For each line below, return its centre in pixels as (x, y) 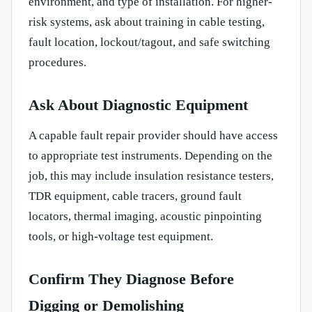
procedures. (57, 62)
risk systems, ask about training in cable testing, (147, 22)
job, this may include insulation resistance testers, (151, 175)
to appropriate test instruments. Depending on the (150, 155)
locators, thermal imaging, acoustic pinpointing (145, 216)
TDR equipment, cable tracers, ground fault (135, 196)
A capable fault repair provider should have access (153, 135)
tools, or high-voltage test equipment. (121, 236)
